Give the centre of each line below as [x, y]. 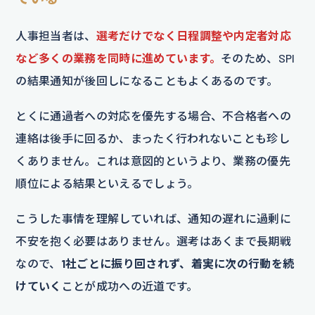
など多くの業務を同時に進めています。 [118, 58]
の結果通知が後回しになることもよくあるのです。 [147, 81]
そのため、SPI [258, 58]
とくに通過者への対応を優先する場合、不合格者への [154, 116]
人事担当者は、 [56, 36]
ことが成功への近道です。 [130, 286]
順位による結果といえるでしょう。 [107, 184]
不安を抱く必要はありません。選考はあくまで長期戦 [154, 241]
